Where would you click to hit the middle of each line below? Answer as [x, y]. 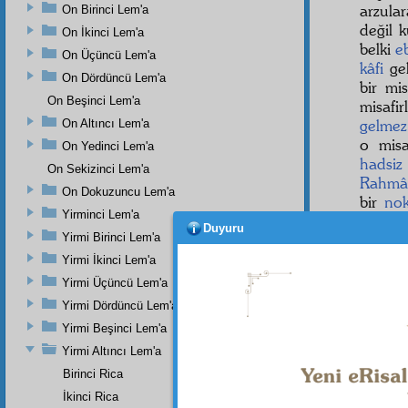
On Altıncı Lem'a [106, 123]
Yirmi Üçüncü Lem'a [115, 282]
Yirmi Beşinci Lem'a [114, 328]
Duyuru [224, 228]
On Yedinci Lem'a [108, 146]
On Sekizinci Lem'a [98, 168]
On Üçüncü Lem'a [109, 55]
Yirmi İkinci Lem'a [109, 260]
